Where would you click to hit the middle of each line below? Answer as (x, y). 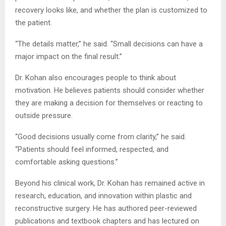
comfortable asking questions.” (67, 162)
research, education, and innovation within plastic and (103, 195)
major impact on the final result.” (69, 56)
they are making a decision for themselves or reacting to (109, 103)
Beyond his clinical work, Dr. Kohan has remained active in (110, 183)
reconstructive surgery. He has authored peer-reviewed (106, 208)
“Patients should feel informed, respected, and (92, 149)
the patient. (34, 22)
